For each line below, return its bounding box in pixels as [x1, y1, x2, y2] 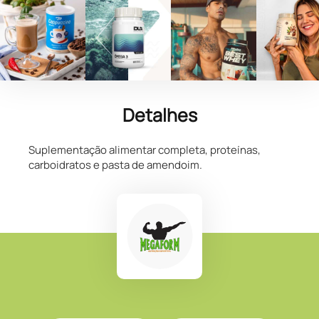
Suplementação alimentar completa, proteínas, [28, 142, 261, 157]
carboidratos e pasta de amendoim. [28, 157, 202, 172]
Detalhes [122, 103, 197, 128]
